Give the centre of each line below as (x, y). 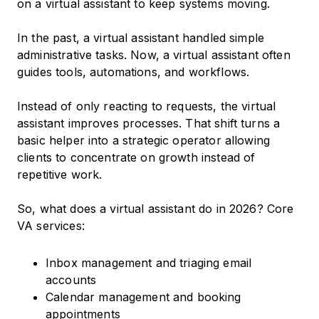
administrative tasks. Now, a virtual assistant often (154, 55)
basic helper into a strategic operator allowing (144, 141)
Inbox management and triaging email (149, 263)
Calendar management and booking (143, 297)
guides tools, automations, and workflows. (135, 72)
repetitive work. (60, 175)
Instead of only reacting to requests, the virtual (147, 106)
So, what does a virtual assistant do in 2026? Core (156, 209)
